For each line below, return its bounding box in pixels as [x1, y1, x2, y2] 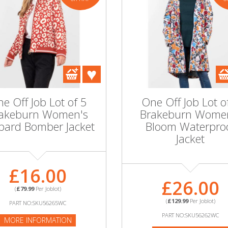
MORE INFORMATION [4, 215, 72, 225]
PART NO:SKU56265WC [9, 199, 66, 207]
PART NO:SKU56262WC [162, 211, 219, 219]
